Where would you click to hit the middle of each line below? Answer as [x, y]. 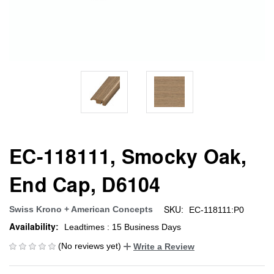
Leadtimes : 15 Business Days [122, 227]
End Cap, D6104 [85, 184]
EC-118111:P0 [216, 209]
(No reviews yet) [90, 246]
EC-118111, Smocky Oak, [128, 156]
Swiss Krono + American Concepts [81, 209]
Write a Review [164, 246]
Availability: [34, 226]
